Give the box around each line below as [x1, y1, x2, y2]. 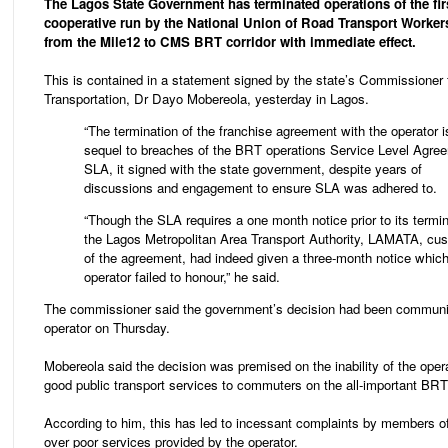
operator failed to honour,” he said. [84, 267, 280, 287]
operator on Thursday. [44, 318, 170, 338]
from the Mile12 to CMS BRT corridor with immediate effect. [44, 31, 416, 51]
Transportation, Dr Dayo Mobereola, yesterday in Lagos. [44, 88, 369, 108]
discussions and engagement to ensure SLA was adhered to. [84, 178, 437, 198]
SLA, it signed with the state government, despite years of [84, 159, 422, 179]
